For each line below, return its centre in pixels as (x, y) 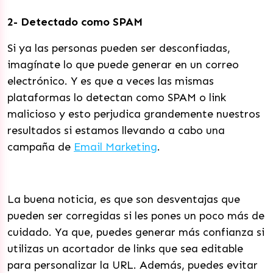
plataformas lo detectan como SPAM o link (117, 97)
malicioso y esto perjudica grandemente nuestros (134, 114)
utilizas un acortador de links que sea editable (125, 249)
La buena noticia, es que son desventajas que (124, 199)
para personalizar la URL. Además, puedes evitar (133, 265)
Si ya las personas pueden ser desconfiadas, (119, 48)
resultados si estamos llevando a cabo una (116, 130)
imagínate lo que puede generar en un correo (123, 65)
